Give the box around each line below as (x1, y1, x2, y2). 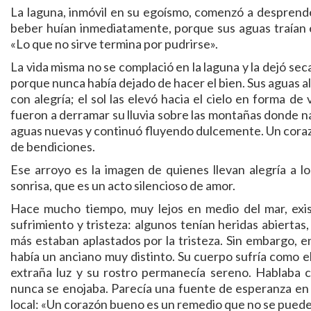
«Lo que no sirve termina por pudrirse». (10, 36, 218, 52)
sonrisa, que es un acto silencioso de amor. (10, 178, 235, 194)
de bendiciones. (10, 139, 95, 155)
